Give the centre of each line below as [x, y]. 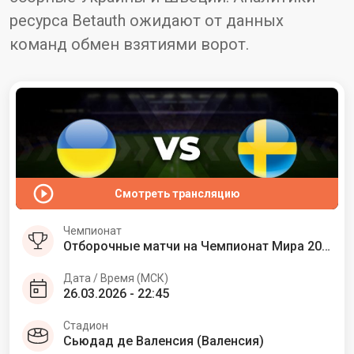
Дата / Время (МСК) [116, 278]
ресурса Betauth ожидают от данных [147, 21]
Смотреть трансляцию [177, 193]
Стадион [86, 325]
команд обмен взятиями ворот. [129, 44]
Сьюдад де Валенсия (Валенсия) [164, 341]
